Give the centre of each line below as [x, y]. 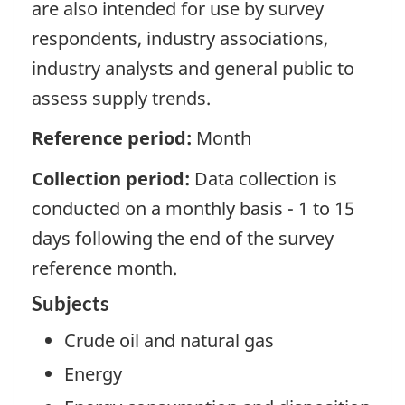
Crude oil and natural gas [169, 341]
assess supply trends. [121, 98]
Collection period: [113, 178]
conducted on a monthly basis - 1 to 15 [193, 208]
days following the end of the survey [183, 238]
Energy [93, 374]
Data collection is [266, 178]
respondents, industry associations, [180, 38]
